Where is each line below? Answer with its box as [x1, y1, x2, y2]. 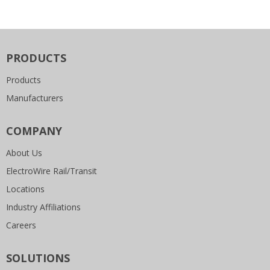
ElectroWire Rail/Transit [6, 165, 97, 177]
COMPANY [6, 124, 62, 138]
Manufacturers [6, 92, 63, 104]
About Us [6, 147, 42, 159]
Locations [6, 183, 45, 195]
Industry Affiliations [6, 201, 81, 213]
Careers [6, 219, 36, 231]
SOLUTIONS [6, 251, 70, 265]
